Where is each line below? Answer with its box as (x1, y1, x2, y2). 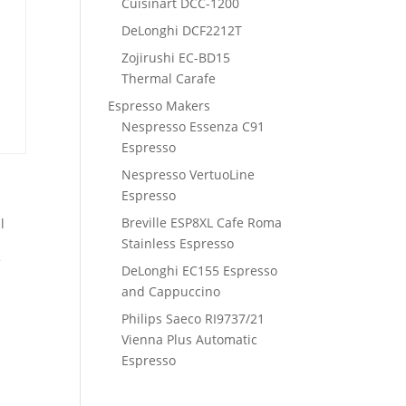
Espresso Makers (108, 97, 211, 114)
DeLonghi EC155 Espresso (121, 262, 278, 279)
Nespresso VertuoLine (121, 166, 256, 183)
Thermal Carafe (121, 70, 217, 87)
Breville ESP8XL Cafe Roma (121, 214, 283, 231)
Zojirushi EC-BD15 (121, 49, 231, 66)
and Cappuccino (121, 283, 221, 300)
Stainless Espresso (121, 235, 235, 252)
